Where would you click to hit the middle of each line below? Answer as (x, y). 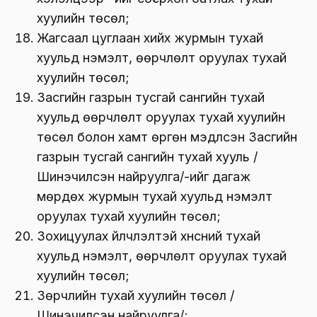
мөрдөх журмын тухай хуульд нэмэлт (155, 196)
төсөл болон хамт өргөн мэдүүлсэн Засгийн (167, 137)
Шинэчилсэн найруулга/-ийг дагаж (144, 176)
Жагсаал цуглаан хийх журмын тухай (150, 38)
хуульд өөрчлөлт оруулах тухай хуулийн (161, 117)
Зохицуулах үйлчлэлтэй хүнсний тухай (149, 236)
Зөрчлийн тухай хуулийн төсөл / (136, 295)
